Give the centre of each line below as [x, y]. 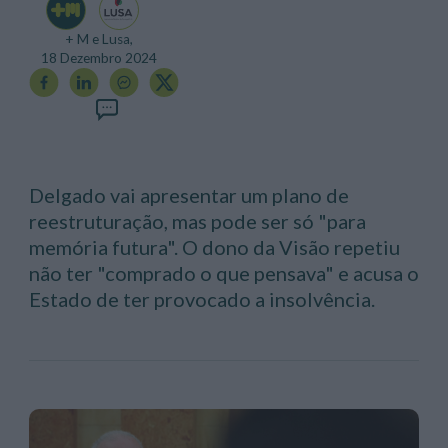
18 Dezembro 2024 [98, 58]
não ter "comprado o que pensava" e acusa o [223, 273]
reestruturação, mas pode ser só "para [197, 221]
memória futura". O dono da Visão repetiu [214, 247]
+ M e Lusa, [98, 39]
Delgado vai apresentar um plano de [188, 195]
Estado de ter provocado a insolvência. [201, 299]
